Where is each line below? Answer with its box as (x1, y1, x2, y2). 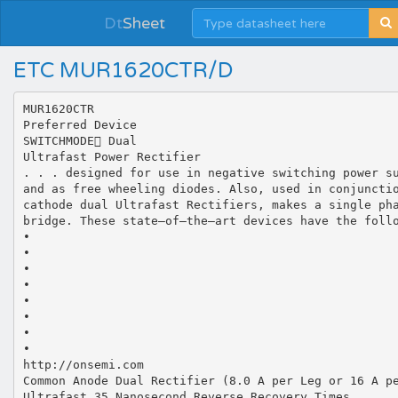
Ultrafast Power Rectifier (22, 149, 201, 163)
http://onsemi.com (22, 357, 144, 371)
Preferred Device (22, 117, 137, 131)
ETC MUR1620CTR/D (13, 58, 234, 84)
